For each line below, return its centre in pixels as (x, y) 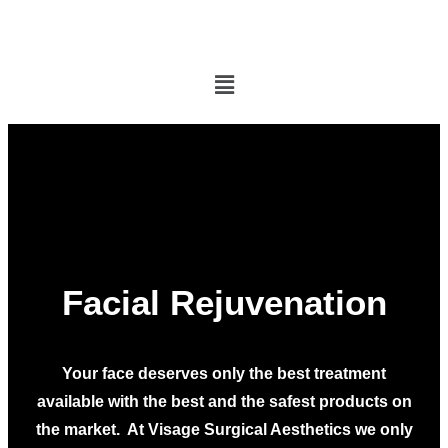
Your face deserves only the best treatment (224, 374)
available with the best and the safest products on (224, 402)
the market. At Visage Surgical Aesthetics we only (224, 430)
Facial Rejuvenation (224, 303)
